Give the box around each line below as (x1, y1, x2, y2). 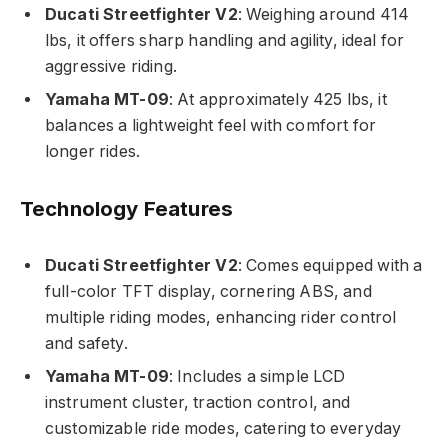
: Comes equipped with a (237, 255, 423, 275)
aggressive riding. (45, 57, 177, 77)
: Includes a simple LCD (168, 366, 346, 386)
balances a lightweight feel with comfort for (45, 116, 377, 136)
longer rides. (45, 142, 141, 162)
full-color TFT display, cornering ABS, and (45, 281, 372, 301)
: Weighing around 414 (237, 5, 410, 25)
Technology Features (20, 196, 234, 222)
